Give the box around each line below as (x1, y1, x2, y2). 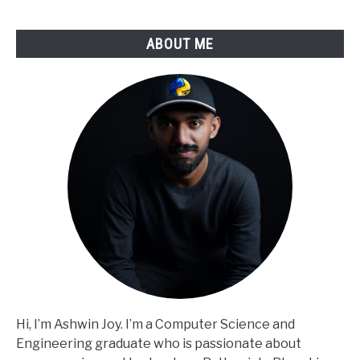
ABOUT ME (146, 35, 214, 53)
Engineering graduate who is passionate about (16, 336, 301, 352)
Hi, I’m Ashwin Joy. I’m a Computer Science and (16, 317, 295, 333)
